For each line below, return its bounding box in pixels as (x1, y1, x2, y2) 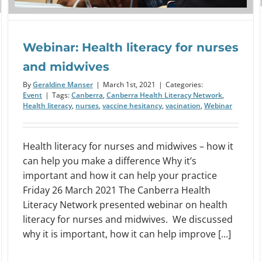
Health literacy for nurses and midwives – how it (23, 139, 233, 153)
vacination (166, 100, 201, 111)
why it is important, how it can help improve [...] (23, 227, 231, 240)
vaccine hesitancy (102, 100, 162, 111)
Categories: (166, 79, 203, 89)
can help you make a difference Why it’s (23, 154, 196, 167)
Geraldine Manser (33, 79, 93, 89)
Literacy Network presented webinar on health (23, 198, 227, 211)
